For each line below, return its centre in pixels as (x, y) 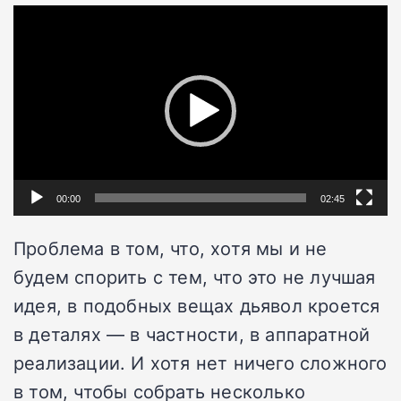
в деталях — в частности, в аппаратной (192, 334)
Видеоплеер (60, 19)
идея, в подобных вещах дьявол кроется (197, 306)
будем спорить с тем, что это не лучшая (195, 277)
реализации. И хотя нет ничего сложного (200, 363)
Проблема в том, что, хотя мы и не (171, 248)
